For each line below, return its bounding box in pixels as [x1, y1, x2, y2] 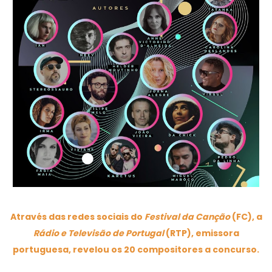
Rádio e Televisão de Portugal [33, 227, 166, 240]
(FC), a [231, 211, 262, 223]
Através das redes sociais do [10, 211, 144, 223]
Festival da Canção [144, 211, 232, 223]
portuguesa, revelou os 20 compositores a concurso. [13, 243, 259, 256]
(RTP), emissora [165, 227, 239, 240]
